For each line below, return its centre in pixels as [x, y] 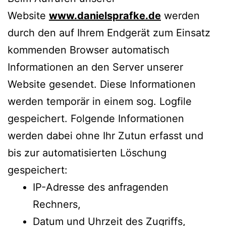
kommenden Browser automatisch [89, 50]
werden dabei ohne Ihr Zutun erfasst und [105, 135]
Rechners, [57, 204]
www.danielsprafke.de [105, 15]
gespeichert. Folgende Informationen [96, 118]
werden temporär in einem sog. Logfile [100, 101]
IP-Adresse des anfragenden [101, 187]
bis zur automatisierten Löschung [87, 153]
